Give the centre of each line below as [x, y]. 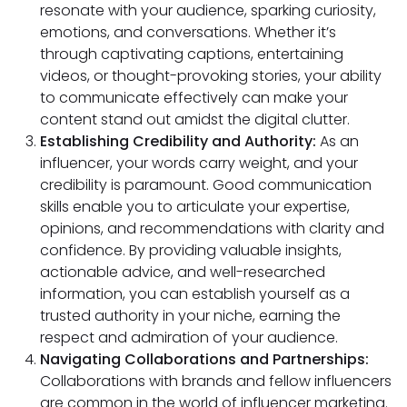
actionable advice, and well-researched [183, 272]
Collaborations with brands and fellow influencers [216, 381]
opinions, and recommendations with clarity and [212, 228]
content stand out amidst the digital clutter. [195, 119]
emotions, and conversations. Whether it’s [188, 32]
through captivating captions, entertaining [192, 54]
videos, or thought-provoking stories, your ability [211, 75]
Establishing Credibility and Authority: [180, 141]
